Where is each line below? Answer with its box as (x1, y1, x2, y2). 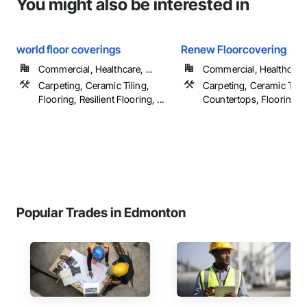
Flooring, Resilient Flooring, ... (38, 93, 164, 105)
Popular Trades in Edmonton (16, 204, 186, 221)
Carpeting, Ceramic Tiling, (38, 79, 149, 91)
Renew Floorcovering (181, 42, 286, 56)
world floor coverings (16, 42, 121, 56)
